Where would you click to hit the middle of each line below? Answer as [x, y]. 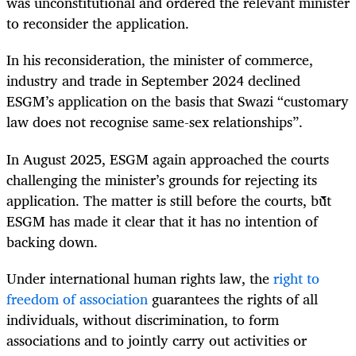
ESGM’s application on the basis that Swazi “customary [178, 101]
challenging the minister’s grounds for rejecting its [162, 179]
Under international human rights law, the [140, 278]
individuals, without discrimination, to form [143, 319]
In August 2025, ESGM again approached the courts [168, 159]
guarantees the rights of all [233, 298]
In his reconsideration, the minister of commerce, [160, 60]
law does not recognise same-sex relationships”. [155, 122]
